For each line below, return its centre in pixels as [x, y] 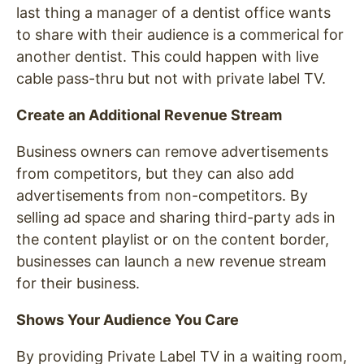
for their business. [78, 283]
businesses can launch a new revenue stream [171, 261]
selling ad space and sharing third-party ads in [176, 217]
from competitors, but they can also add [155, 173]
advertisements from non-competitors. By [162, 195]
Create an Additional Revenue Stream [149, 115]
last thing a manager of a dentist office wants [173, 12]
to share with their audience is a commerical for [180, 34]
